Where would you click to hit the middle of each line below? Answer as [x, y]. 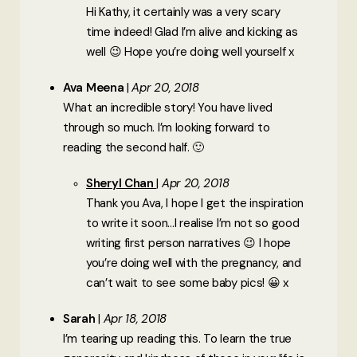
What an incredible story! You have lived [168, 107]
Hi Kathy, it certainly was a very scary [183, 12]
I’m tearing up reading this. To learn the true [178, 338]
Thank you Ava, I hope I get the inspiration [195, 203]
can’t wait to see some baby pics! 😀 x [187, 282]
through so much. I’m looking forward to [167, 127]
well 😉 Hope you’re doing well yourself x [190, 51]
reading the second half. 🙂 [134, 147]
